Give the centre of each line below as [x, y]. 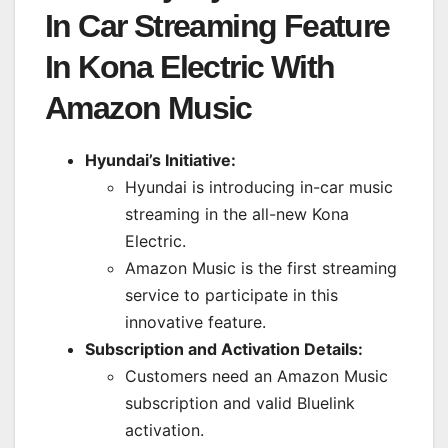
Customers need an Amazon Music [256, 375]
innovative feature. [195, 321]
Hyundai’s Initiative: [160, 159]
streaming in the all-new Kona [237, 213]
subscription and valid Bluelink [240, 402]
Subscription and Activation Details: [224, 348]
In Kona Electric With [190, 66]
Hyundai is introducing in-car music [259, 186]
